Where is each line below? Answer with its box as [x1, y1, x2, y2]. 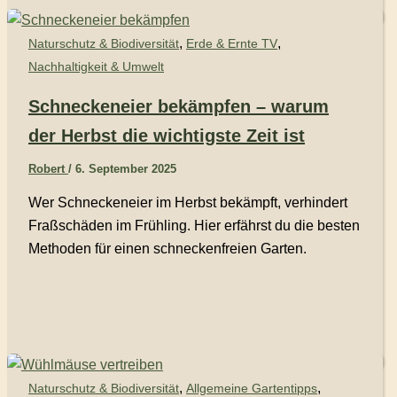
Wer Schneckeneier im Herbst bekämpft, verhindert [28, 195, 347, 211]
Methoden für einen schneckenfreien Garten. [28, 241, 307, 257]
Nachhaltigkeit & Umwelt [28, 58, 164, 74]
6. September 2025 [75, 162, 176, 176]
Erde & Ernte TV [186, 35, 277, 51]
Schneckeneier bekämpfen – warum [28, 97, 329, 117]
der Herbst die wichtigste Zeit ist [28, 126, 305, 146]
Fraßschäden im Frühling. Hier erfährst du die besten [28, 218, 360, 234]
